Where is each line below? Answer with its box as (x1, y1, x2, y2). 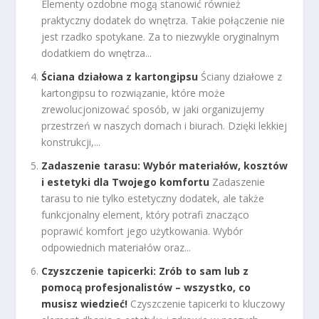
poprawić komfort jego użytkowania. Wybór (41, 224, 244, 239)
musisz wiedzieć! (41, 296, 128, 310)
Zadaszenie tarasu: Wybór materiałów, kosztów (41, 159, 288, 173)
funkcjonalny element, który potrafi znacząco (41, 208, 250, 222)
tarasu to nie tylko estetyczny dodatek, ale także (41, 192, 265, 206)
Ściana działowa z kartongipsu (41, 70, 199, 84)
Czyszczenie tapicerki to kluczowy (130, 296, 286, 310)
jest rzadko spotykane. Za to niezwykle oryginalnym (41, 30, 280, 44)
